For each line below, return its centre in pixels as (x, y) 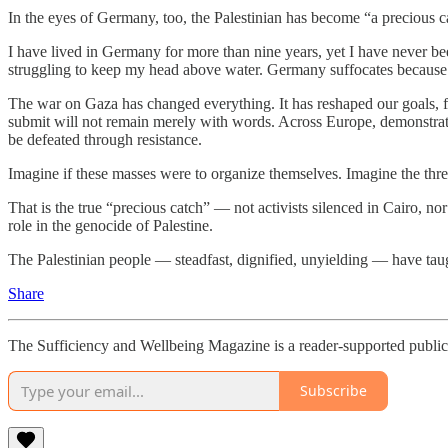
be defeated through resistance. (105, 139)
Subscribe (333, 391)
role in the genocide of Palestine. (110, 225)
